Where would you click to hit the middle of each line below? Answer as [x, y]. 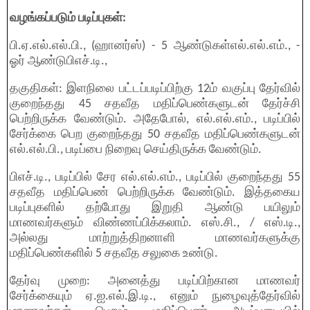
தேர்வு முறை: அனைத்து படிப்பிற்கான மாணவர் [155, 281]
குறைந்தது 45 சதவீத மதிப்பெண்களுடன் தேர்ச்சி [155, 104]
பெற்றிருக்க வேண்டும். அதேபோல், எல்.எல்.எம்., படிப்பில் [155, 119]
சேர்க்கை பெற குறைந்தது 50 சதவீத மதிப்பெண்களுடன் [155, 135]
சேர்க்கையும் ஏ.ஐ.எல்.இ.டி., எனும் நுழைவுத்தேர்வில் [155, 297]
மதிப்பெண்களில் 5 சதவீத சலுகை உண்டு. [114, 254]
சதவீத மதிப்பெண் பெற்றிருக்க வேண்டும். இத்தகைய [155, 193]
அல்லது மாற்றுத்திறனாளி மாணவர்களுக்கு [155, 238]
